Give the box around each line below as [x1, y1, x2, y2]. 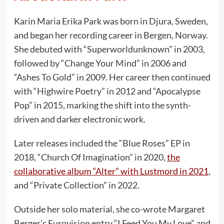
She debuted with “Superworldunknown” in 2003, [13, 43, 205, 55]
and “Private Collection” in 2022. [13, 179, 139, 191]
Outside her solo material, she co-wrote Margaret [13, 203, 205, 215]
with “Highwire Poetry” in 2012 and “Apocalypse [13, 85, 200, 97]
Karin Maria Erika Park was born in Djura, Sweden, [13, 15, 208, 27]
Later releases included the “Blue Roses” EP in [13, 137, 190, 149]
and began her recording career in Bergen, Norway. [13, 29, 208, 41]
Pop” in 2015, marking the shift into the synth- [13, 99, 191, 111]
